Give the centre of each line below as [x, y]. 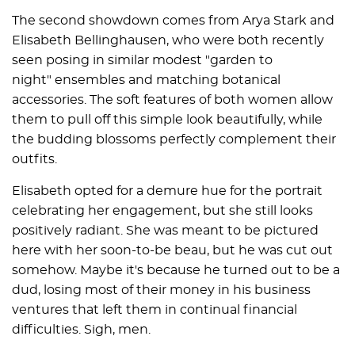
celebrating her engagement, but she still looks [162, 210]
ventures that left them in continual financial [155, 309]
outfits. [34, 159]
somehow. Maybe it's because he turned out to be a [176, 270]
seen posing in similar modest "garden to [142, 60]
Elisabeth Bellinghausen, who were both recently [168, 40]
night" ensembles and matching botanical [146, 80]
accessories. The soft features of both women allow [172, 99]
